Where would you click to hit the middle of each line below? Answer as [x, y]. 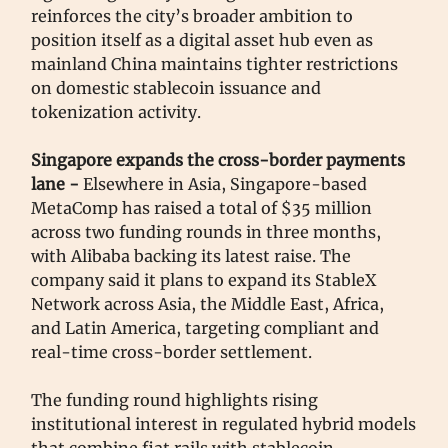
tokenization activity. [116, 112]
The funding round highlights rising [174, 400]
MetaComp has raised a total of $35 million [201, 208]
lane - [57, 184]
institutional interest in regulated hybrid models [223, 424]
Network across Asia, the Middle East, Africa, [207, 304]
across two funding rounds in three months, [206, 232]
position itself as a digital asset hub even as [202, 40]
